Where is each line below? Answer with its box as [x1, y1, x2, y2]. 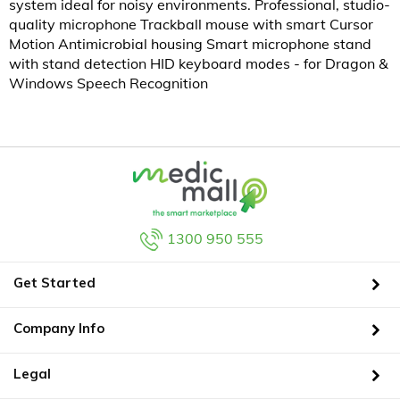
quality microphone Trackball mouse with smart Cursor [9, 15, 373, 34]
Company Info [13, 319, 104, 337]
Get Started [13, 273, 96, 291]
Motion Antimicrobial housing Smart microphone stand [9, 35, 371, 54]
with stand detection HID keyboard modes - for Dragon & [9, 54, 388, 73]
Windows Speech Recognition [9, 74, 208, 93]
